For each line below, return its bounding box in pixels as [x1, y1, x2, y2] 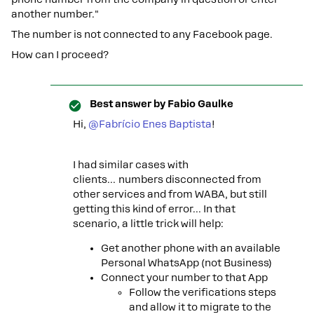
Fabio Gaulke [165, 98, 233, 109]
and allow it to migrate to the [129, 301, 271, 313]
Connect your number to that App [101, 272, 268, 283]
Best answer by [90, 98, 165, 109]
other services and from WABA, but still [73, 189, 267, 200]
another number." [11, 8, 99, 20]
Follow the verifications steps [129, 287, 276, 298]
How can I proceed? [11, 49, 109, 60]
